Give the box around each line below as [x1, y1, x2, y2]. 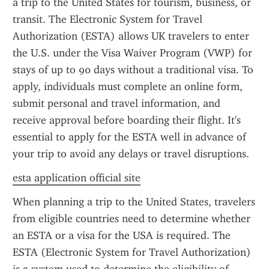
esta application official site [13, 171, 141, 184]
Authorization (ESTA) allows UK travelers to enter [13, 29, 249, 43]
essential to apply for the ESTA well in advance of [13, 130, 246, 144]
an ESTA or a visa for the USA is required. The [13, 229, 231, 242]
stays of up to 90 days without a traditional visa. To [13, 63, 253, 76]
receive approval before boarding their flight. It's [13, 113, 241, 127]
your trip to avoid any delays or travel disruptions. [13, 147, 249, 160]
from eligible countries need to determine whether [13, 212, 250, 225]
